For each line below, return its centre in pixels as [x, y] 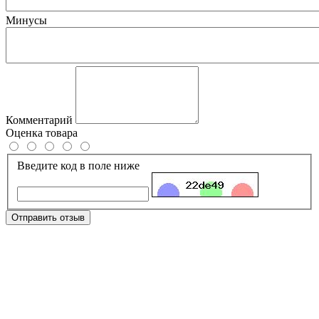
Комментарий [39, 120]
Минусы [26, 20]
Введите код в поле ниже [78, 165]
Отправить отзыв [48, 217]
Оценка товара [42, 132]
